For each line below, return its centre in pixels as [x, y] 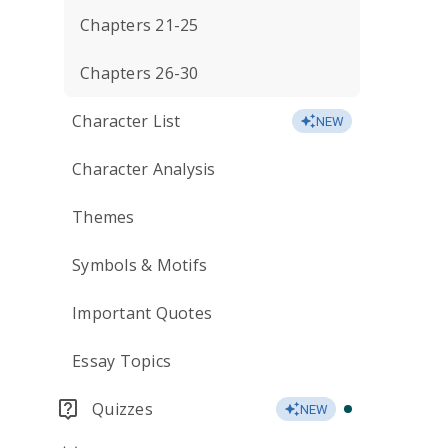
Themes [103, 217]
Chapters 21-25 [139, 25]
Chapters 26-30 [139, 73]
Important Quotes [142, 313]
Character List [126, 121]
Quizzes [122, 409]
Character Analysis [144, 169]
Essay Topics [121, 361]
